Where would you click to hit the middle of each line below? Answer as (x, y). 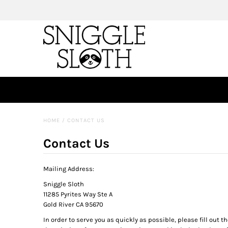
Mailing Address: (68, 169)
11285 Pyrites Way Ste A (78, 194)
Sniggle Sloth (63, 184)
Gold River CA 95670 (73, 205)
